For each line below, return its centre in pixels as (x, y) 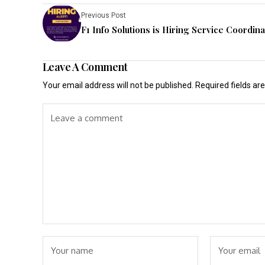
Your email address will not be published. (118, 85)
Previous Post (104, 16)
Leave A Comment (85, 67)
